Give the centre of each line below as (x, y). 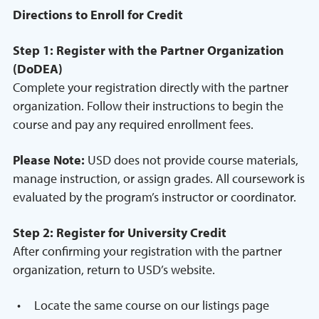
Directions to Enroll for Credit (99, 15)
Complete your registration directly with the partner (151, 88)
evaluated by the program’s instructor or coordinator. (155, 197)
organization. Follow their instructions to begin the (148, 106)
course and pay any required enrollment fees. (133, 125)
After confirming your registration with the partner (147, 251)
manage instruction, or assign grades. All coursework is (159, 179)
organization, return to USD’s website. (114, 270)
